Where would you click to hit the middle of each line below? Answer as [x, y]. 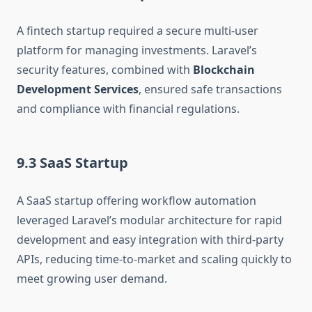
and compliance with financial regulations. [128, 109]
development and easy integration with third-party [150, 240]
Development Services [78, 89]
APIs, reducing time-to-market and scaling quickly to [154, 259]
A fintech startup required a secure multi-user [138, 31]
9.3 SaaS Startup [72, 163]
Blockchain [224, 70]
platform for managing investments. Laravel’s [137, 50]
